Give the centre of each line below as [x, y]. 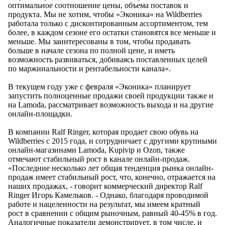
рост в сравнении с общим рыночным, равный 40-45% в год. [113, 213]
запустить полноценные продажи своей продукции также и [111, 96]
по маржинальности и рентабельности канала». [89, 69]
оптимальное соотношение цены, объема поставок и [98, 6]
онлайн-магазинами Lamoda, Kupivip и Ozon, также [96, 150]
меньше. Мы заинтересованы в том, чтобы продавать [99, 42]
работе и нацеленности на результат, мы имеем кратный [104, 204]
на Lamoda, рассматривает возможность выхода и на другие [111, 105]
